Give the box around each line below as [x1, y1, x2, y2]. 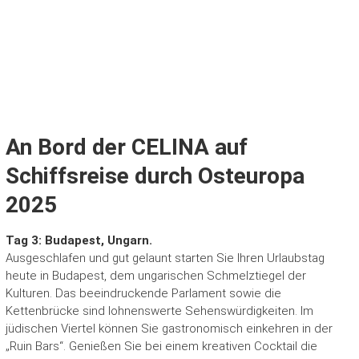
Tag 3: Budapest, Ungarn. [5, 233, 152, 248]
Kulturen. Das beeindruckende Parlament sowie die [5, 286, 281, 301]
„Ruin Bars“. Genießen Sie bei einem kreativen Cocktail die [5, 339, 317, 354]
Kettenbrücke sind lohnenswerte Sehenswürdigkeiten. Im [5, 304, 313, 319]
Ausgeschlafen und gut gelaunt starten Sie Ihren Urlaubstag [5, 251, 325, 266]
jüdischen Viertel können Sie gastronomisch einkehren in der [5, 321, 333, 337]
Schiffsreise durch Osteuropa [5, 163, 305, 190]
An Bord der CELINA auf [5, 134, 248, 161]
